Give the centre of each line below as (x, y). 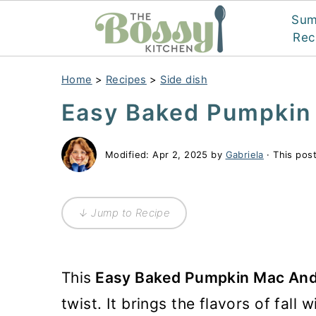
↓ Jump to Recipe (124, 213)
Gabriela (244, 154)
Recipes (126, 80)
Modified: (129, 154)
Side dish (184, 80)
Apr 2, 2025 (180, 154)
